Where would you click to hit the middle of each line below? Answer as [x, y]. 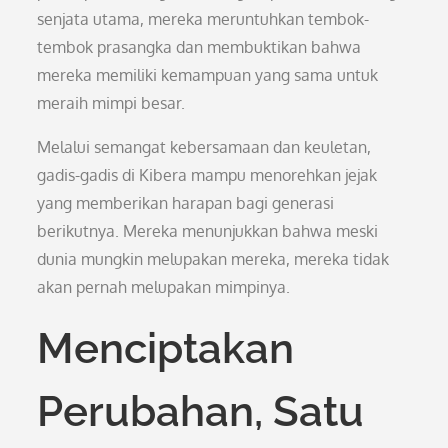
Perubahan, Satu [201, 411]
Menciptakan [166, 348]
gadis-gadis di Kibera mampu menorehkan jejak [207, 175]
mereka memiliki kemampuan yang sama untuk [208, 75]
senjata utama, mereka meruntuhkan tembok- [203, 19]
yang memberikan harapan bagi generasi [186, 203]
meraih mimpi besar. [111, 103]
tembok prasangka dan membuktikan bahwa [199, 47]
